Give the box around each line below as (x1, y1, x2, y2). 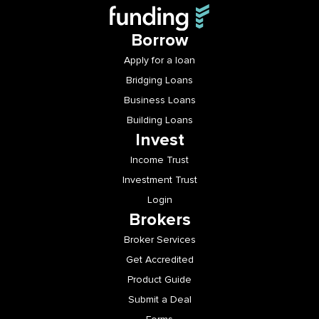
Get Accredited (125, 253, 194, 266)
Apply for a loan (124, 54, 195, 67)
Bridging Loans (126, 74, 193, 87)
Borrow (131, 30, 188, 51)
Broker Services (123, 234, 196, 246)
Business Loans (123, 94, 196, 107)
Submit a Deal (127, 293, 192, 306)
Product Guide (127, 273, 192, 286)
